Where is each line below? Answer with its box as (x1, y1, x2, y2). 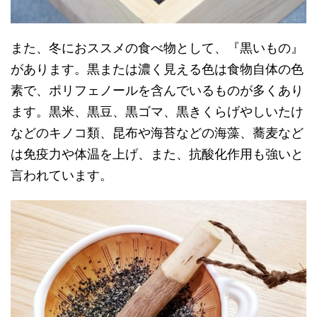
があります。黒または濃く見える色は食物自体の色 (11, 62, 304, 76)
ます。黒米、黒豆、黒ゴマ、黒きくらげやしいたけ (11, 104, 304, 119)
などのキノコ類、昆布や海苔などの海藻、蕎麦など (11, 125, 304, 140)
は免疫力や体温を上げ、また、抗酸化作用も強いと (11, 146, 304, 161)
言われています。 (11, 168, 113, 183)
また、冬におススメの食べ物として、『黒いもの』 (11, 40, 304, 55)
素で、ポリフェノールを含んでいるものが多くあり (11, 83, 304, 98)
